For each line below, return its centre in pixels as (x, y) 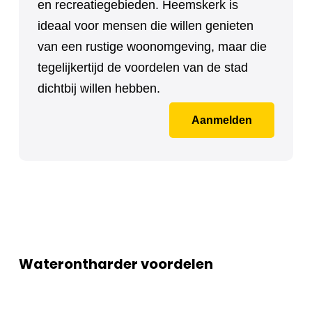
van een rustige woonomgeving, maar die (152, 47)
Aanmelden (222, 120)
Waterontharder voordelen (116, 264)
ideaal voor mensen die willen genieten (146, 26)
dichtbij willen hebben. (99, 88)
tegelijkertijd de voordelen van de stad (143, 68)
